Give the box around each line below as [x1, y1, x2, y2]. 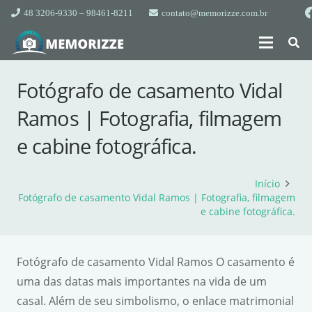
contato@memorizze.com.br [161, 7, 267, 18]
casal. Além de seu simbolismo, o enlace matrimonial [17, 293, 294, 309]
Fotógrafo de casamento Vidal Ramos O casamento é [17, 254, 295, 270]
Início [254, 177, 280, 190]
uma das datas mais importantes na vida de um [17, 274, 267, 289]
